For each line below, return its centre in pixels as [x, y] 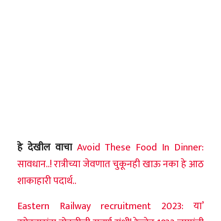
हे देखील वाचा [45, 147]
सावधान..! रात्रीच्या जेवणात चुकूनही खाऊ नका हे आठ [110, 164]
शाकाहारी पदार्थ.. [47, 181]
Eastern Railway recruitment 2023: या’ [110, 206]
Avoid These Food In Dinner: [140, 147]
